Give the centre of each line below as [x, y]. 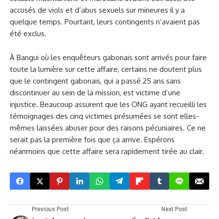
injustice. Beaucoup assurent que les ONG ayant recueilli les [108, 104]
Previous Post [50, 209]
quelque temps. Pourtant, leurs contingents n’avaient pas [105, 22]
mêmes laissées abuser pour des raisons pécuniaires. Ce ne [108, 128]
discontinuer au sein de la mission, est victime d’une [95, 93]
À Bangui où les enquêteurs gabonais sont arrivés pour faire [108, 57]
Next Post [174, 209]
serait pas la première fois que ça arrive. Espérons [92, 140]
